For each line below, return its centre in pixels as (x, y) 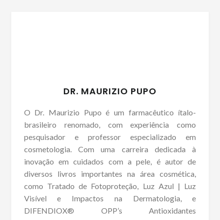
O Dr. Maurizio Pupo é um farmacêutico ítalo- (110, 112)
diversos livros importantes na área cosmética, (110, 174)
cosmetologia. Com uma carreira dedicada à (110, 149)
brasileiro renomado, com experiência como (110, 125)
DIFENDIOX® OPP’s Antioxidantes (110, 211)
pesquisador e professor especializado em (110, 137)
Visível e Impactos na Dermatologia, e (110, 198)
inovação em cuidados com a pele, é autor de (110, 162)
